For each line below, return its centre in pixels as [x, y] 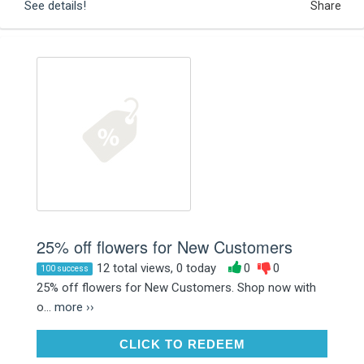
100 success [65, 268]
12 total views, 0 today [156, 268]
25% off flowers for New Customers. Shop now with [176, 287]
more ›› [74, 307]
